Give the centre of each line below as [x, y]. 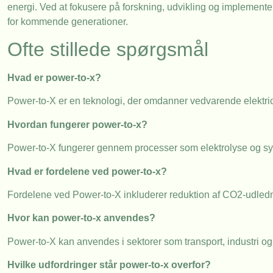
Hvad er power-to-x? [54, 78]
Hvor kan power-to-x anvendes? [81, 218]
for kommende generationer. [68, 21]
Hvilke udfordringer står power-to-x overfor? [109, 265]
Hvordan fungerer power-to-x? [77, 124]
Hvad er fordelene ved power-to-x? [87, 171]
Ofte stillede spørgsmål [108, 50]
